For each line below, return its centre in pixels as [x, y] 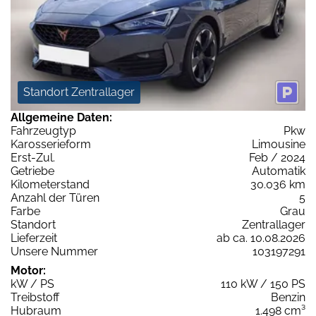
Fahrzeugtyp [43, 130]
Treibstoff [35, 297]
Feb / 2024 [277, 157]
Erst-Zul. [33, 157]
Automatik [279, 171]
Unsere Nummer [54, 251]
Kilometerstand [50, 184]
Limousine [279, 144]
